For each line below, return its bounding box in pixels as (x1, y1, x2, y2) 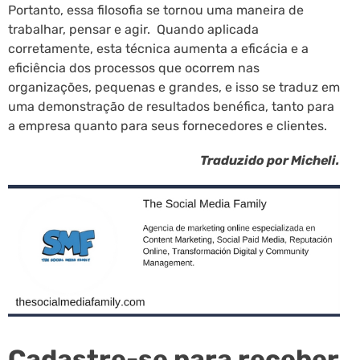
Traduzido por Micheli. (200, 152, 340, 168)
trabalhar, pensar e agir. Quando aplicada (8, 21, 259, 37)
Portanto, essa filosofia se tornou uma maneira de (8, 2, 304, 18)
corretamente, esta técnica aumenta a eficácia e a (8, 40, 309, 56)
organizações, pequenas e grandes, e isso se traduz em (8, 79, 340, 95)
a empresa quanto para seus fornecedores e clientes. (8, 117, 327, 133)
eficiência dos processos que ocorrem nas (8, 59, 260, 76)
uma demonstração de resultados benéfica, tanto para (8, 98, 334, 114)
